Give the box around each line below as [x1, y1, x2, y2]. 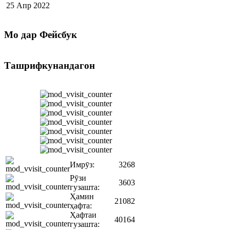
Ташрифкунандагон [4, 60, 95, 71]
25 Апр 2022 [6, 1, 50, 10]
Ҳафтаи [70, 210, 97, 220]
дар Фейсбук [18, 29, 77, 41]
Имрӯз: [70, 160, 94, 169]
